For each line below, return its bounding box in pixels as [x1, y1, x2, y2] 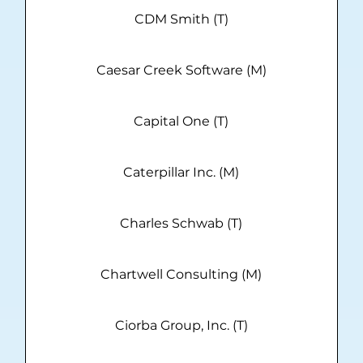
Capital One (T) [134, 113, 229, 130]
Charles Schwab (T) [120, 216, 243, 232]
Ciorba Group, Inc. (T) [114, 318, 248, 334]
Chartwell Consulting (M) [100, 267, 263, 283]
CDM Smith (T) [134, 11, 228, 28]
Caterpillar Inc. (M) [123, 164, 240, 181]
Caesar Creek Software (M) [96, 62, 267, 79]
